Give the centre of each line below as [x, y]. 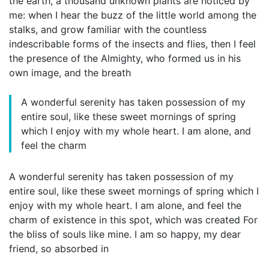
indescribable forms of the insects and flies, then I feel [132, 44]
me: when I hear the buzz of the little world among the [133, 15]
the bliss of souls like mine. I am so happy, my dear [125, 234]
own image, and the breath [70, 72]
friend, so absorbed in [59, 248]
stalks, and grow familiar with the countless [108, 29]
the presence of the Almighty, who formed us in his [125, 58]
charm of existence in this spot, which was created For [133, 219]
